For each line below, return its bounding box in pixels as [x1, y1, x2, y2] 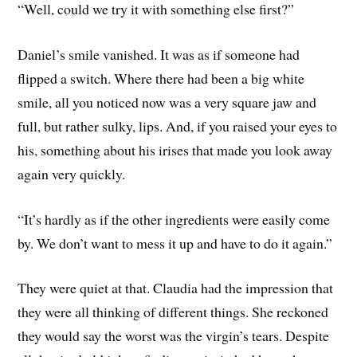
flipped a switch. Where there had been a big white [18, 68, 305, 88]
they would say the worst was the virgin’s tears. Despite [18, 326, 330, 346]
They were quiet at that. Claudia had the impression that [18, 278, 334, 298]
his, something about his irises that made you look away [18, 139, 333, 159]
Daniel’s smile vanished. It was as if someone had [18, 44, 300, 64]
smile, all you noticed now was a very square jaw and [18, 92, 317, 112]
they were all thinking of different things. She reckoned [18, 302, 329, 322]
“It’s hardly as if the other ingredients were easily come [18, 209, 331, 229]
